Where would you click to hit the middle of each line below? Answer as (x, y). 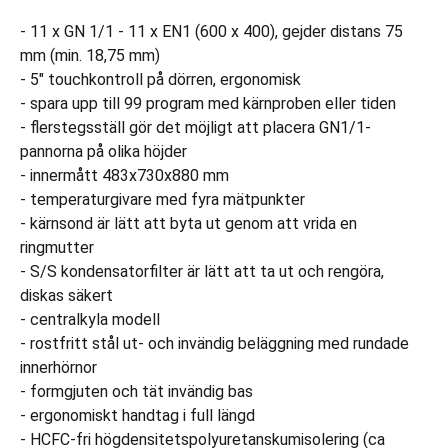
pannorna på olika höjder (103, 151)
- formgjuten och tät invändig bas (136, 391)
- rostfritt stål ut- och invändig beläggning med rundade (214, 343)
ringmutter (57, 247)
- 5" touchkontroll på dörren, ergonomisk (160, 79)
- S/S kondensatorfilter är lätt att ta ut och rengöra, (202, 271)
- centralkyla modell (90, 319)
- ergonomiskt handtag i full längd (137, 415)
